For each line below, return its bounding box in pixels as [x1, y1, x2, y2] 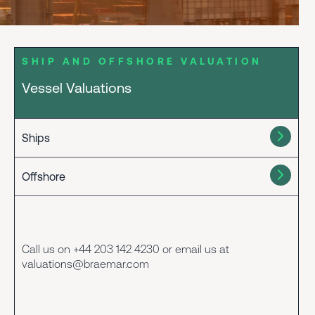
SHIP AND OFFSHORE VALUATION [22, 56, 262, 67]
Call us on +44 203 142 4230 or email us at [22, 243, 230, 255]
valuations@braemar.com [22, 257, 150, 270]
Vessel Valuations [22, 79, 132, 96]
